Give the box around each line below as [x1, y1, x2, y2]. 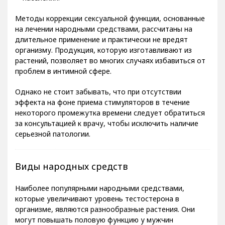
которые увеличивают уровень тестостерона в [15, 201, 179, 211]
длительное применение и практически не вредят [15, 42, 188, 52]
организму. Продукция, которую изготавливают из [15, 52, 192, 62]
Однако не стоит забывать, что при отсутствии [15, 94, 181, 104]
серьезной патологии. [15, 136, 90, 146]
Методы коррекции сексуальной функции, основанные [15, 21, 205, 31]
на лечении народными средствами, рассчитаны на [15, 31, 192, 41]
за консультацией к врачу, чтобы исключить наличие [15, 126, 198, 136]
